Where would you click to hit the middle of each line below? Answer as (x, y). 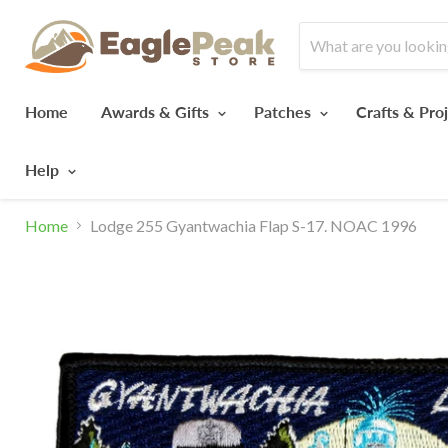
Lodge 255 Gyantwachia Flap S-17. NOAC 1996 (253, 225)
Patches (284, 111)
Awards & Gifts (157, 111)
